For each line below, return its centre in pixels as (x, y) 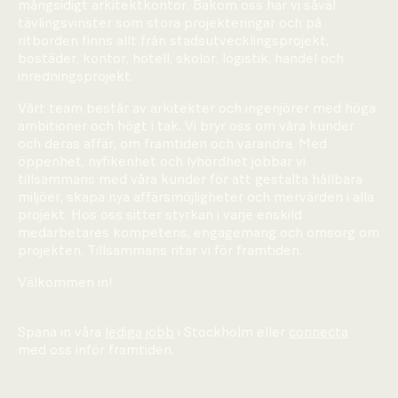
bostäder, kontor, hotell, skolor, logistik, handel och (181, 59)
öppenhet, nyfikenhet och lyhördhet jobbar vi (162, 162)
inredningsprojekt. (76, 76)
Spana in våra (61, 332)
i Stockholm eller (231, 332)
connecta (318, 332)
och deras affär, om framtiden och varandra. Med (172, 144)
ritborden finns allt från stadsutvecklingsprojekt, (173, 41)
